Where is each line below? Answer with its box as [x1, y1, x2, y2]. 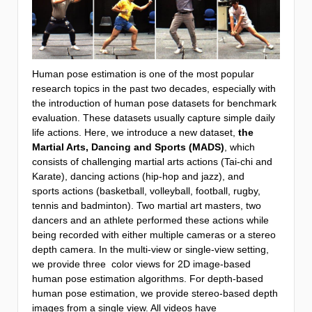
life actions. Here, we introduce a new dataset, [32, 126, 238, 138]
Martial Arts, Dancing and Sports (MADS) [32, 141, 224, 153]
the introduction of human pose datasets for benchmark [32, 97, 276, 109]
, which [224, 141, 255, 153]
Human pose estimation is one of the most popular [32, 68, 254, 79]
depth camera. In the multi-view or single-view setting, [32, 243, 269, 255]
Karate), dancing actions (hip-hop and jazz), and [32, 170, 244, 182]
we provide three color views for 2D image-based [32, 258, 251, 270]
